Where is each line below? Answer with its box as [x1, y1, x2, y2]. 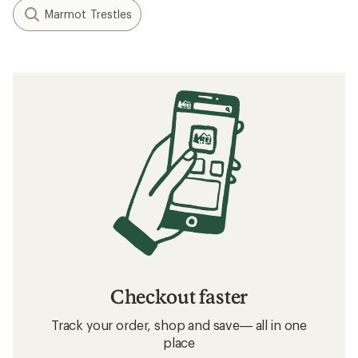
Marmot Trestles [45, 7, 133, 21]
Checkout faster [109, 284, 249, 308]
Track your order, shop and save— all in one [50, 316, 308, 332]
